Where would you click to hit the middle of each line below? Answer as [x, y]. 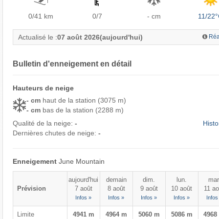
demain [116, 179]
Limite [25, 214]
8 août [116, 188]
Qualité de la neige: [44, 123]
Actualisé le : [37, 37]
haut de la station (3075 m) [84, 100]
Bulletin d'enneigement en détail [72, 64]
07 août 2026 [78, 37]
